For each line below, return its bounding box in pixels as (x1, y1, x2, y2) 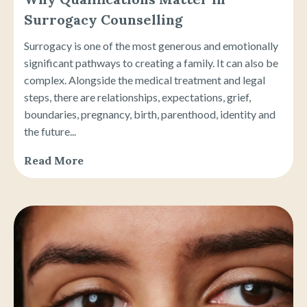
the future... (24, 125, 76, 138)
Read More (24, 153, 84, 167)
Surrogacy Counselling (24, 11, 183, 28)
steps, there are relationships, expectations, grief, (24, 90, 251, 103)
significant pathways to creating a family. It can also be (24, 56, 278, 69)
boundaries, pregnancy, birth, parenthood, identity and (24, 108, 275, 121)
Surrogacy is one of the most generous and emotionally (24, 39, 278, 52)
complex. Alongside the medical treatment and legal (24, 73, 265, 86)
